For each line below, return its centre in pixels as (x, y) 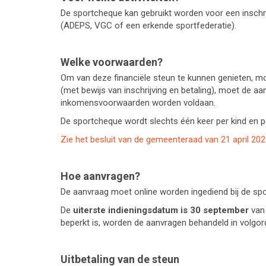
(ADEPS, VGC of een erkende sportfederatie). (148, 26)
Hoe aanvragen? (100, 176)
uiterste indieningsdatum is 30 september (161, 210)
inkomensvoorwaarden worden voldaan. (138, 103)
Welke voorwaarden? (112, 62)
